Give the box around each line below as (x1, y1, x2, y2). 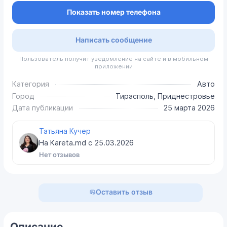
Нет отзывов (39, 150, 80, 159)
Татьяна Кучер (39, 126, 91, 135)
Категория (12, 80, 50, 89)
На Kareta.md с (39, 138, 94, 147)
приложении (94, 63, 133, 70)
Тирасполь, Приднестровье (115, 91, 215, 100)
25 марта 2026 (163, 103, 215, 112)
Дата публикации (12, 103, 73, 112)
